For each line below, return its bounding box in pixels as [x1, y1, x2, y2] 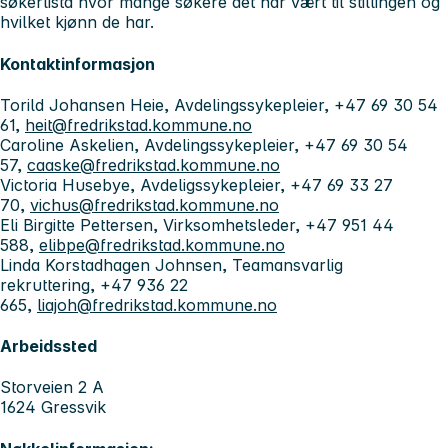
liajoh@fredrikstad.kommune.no [37, 294, 277, 315]
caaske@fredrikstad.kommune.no [27, 154, 280, 175]
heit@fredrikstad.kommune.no [25, 114, 252, 135]
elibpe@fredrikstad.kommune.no [39, 234, 285, 255]
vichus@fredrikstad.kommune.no [30, 194, 279, 215]
